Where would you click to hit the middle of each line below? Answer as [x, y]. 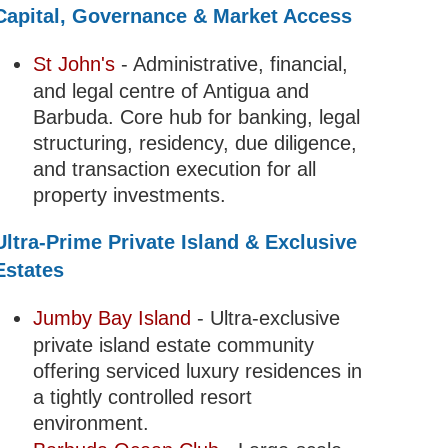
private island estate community [173, 345]
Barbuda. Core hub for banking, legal [196, 117]
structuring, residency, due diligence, [194, 143]
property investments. [129, 195]
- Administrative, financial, [231, 64]
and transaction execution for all [174, 169]
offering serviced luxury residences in [197, 371]
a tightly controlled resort [142, 397]
